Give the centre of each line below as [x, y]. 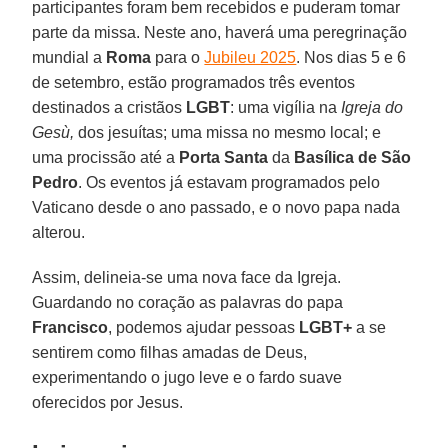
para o [178, 57]
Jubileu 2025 [250, 57]
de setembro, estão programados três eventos [194, 82]
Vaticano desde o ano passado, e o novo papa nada [216, 207]
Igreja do [372, 107]
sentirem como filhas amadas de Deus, [170, 352]
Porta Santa [222, 157]
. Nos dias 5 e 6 [351, 57]
